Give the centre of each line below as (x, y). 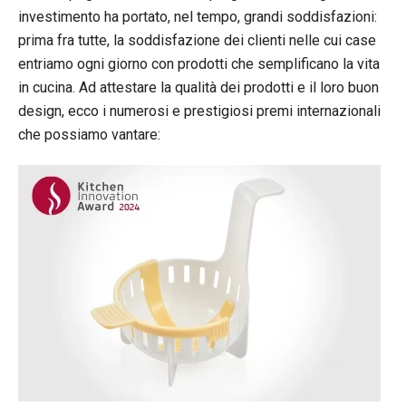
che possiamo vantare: (89, 134)
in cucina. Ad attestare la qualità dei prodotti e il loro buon (198, 87)
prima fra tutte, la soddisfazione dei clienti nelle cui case (197, 40)
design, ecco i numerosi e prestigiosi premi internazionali (199, 111)
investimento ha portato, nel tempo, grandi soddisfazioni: (198, 16)
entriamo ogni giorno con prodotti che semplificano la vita (199, 63)
